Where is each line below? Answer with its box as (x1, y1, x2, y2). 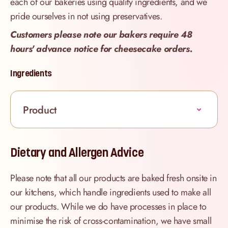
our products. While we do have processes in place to (10, 200, 207, 214)
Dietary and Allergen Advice (10, 145, 144, 161)
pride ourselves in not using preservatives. (10, 10, 165, 23)
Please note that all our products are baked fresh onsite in (10, 172, 217, 185)
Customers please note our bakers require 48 (10, 28, 192, 42)
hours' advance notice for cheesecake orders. (10, 42, 193, 56)
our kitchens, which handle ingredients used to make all (10, 186, 211, 199)
